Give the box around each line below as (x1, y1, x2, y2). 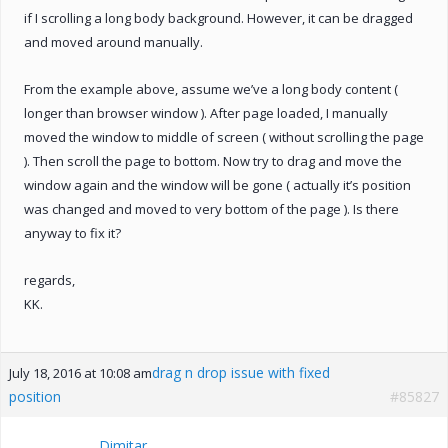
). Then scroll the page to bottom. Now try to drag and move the (24, 151, 402, 170)
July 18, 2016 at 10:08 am (9, 363, 152, 382)
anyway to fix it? (24, 223, 121, 242)
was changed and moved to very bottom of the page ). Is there (24, 199, 399, 218)
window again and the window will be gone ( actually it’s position (24, 175, 411, 194)
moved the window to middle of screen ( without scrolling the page (24, 127, 424, 146)
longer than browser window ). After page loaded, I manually (24, 103, 388, 122)
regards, (24, 270, 75, 289)
